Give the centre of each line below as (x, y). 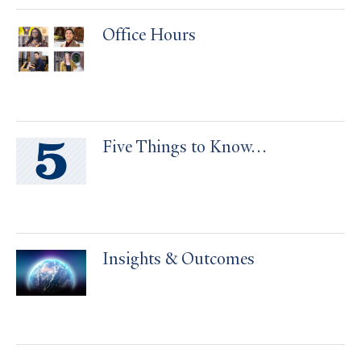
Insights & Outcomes (178, 260)
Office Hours (149, 36)
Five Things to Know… (185, 148)
